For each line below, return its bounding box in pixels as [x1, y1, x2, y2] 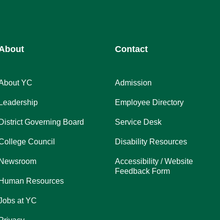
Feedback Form [115, 167, 170, 176]
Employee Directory [115, 98, 184, 107]
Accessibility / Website [115, 157, 193, 166]
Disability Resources [115, 137, 188, 146]
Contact [115, 44, 148, 55]
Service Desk [115, 118, 162, 127]
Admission [115, 79, 152, 87]
